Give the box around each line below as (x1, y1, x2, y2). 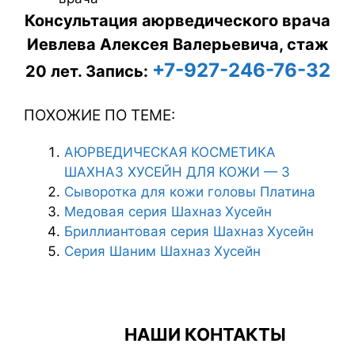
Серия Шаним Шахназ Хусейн (64, 243, 261, 260)
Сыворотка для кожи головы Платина (64, 184, 315, 200)
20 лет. (25, 61, 86, 81)
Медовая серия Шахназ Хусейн (64, 204, 272, 220)
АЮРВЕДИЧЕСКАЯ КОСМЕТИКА (64, 144, 276, 161)
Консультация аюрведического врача (25, 10, 330, 30)
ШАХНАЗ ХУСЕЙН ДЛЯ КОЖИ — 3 (64, 164, 290, 181)
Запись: (85, 61, 148, 81)
